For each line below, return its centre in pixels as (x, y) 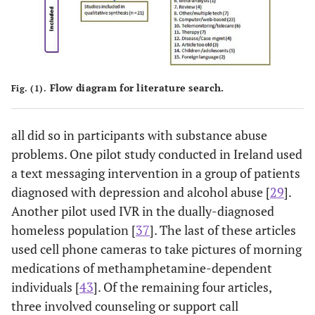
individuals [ (45, 287)
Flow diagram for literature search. (135, 88)
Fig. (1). (29, 89)
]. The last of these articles (223, 230)
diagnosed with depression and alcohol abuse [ (141, 192)
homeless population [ (73, 230)
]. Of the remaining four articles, (182, 287)
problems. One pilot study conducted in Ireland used (157, 154)
